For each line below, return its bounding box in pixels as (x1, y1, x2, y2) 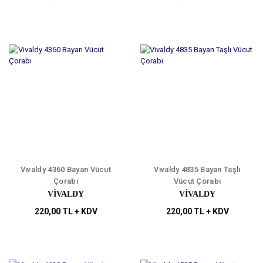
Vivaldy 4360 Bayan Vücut (20, 165, 112, 174)
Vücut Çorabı (173, 177, 221, 186)
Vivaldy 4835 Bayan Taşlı (154, 165, 241, 174)
